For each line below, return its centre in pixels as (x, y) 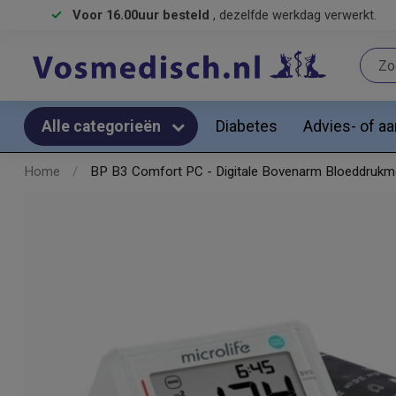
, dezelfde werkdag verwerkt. (295, 15)
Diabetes (247, 126)
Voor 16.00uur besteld (143, 15)
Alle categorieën (103, 126)
